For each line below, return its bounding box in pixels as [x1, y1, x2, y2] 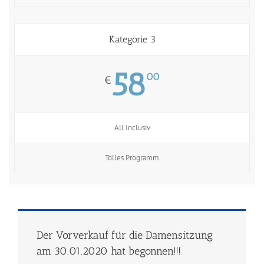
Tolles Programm [105, 152, 159, 163]
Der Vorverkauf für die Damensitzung [37, 228, 213, 242]
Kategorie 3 [108, 33, 156, 45]
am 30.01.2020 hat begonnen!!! [37, 244, 181, 258]
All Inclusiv [114, 122, 150, 133]
